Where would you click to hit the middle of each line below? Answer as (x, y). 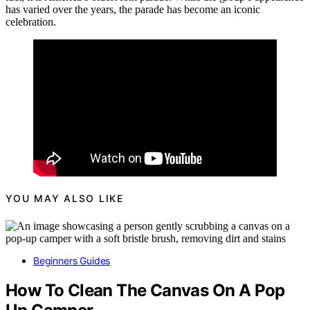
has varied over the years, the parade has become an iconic (133, 9)
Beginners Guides (72, 261)
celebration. (31, 21)
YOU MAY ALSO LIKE (65, 198)
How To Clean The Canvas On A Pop (145, 291)
